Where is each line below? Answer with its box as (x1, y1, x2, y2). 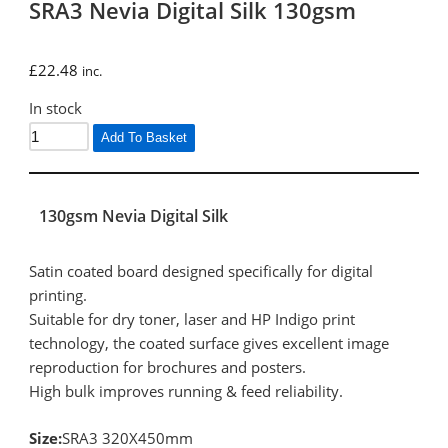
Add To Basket (101, 129, 188, 145)
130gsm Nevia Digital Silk (39, 204, 229, 227)
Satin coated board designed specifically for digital (29, 260, 374, 281)
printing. (29, 284, 88, 305)
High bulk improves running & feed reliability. (29, 380, 344, 401)
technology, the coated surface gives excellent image (29, 332, 390, 353)
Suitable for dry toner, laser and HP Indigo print (29, 308, 356, 329)
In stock (29, 97, 83, 118)
